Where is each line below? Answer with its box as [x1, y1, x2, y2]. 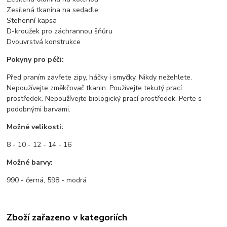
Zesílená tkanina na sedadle [7, 5, 99, 15]
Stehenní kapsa [7, 15, 57, 25]
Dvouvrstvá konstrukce [7, 36, 81, 47]
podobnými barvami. [7, 104, 71, 114]
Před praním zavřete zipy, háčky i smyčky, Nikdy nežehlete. [7, 72, 193, 82]
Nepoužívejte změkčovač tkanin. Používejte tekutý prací [7, 83, 182, 93]
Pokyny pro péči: [7, 54, 64, 64]
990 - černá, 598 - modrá [7, 175, 87, 185]
